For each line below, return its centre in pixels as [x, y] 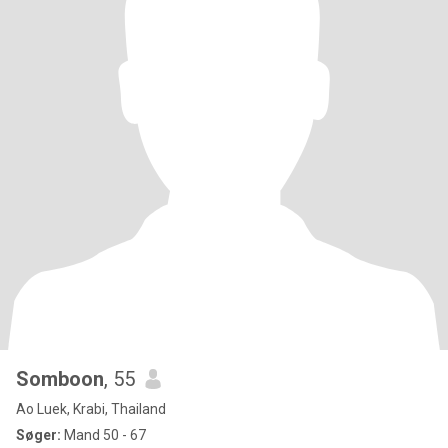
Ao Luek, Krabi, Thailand [91, 409]
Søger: [38, 435]
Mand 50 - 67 [103, 435]
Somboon [60, 379]
